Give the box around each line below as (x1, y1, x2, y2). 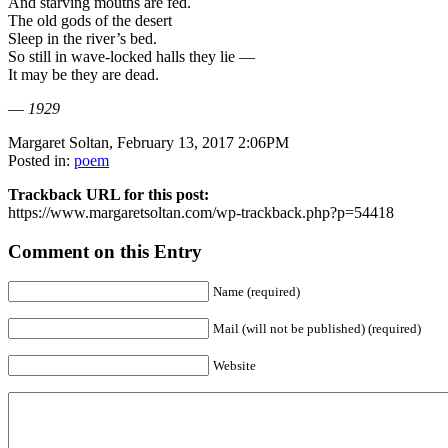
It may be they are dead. (8, 66, 159, 83)
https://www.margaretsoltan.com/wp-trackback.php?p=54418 (8, 204, 394, 221)
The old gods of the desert (8, 12, 172, 29)
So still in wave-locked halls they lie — (8, 48, 255, 65)
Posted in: (8, 152, 74, 169)
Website (213, 358, 256, 374)
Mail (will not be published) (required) (213, 321, 421, 337)
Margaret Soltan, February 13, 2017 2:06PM (8, 134, 289, 151)
